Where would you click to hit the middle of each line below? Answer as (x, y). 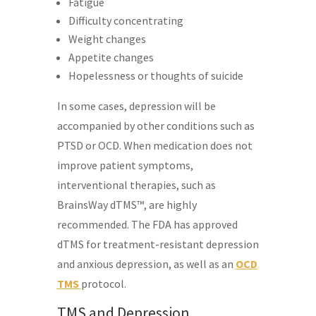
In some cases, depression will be (136, 105)
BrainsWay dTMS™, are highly (127, 204)
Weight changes (107, 38)
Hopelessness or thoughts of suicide (156, 75)
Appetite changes (111, 57)
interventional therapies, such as (136, 184)
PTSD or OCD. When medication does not (154, 145)
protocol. (103, 283)
